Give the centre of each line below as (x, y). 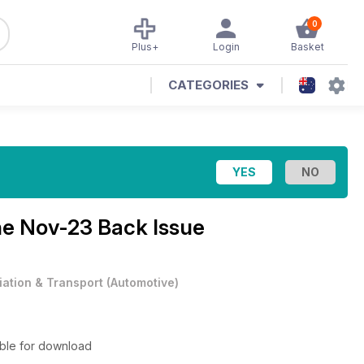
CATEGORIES (208, 85)
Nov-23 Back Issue (112, 227)
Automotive (143, 282)
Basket (307, 47)
